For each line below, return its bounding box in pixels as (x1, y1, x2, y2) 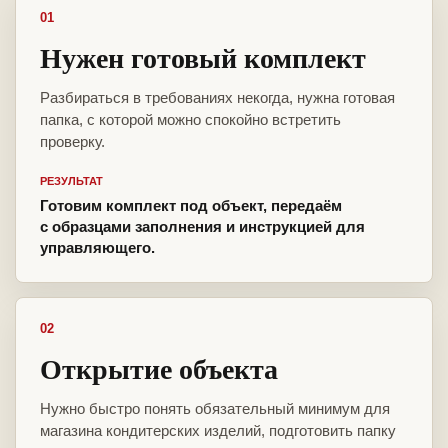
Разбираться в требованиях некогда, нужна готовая (40, 89, 395, 107)
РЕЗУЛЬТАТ (40, 175, 103, 188)
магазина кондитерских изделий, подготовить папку (40, 422, 396, 440)
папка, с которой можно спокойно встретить (40, 111, 341, 129)
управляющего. (40, 239, 155, 257)
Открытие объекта (40, 348, 278, 390)
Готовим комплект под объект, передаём (40, 197, 342, 215)
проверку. (40, 133, 105, 151)
